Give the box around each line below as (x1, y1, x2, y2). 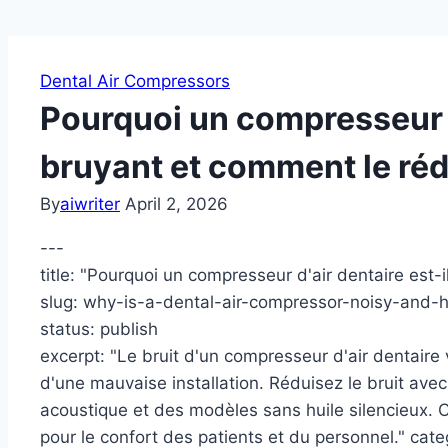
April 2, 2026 (125, 194, 228, 215)
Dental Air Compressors (40, 71, 230, 92)
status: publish (40, 319, 158, 340)
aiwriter (60, 194, 120, 215)
